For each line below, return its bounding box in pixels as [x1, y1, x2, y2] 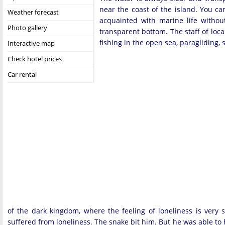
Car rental [8, 70, 37, 79]
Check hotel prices [8, 54, 62, 63]
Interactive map [8, 39, 55, 48]
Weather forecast [8, 8, 59, 17]
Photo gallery [8, 23, 47, 32]
